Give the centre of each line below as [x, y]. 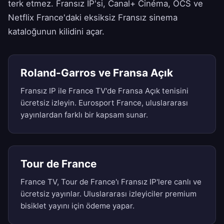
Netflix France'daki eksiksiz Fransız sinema [93, 18]
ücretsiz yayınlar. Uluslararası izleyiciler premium [108, 194]
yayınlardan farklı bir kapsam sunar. [84, 115]
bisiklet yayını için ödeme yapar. [77, 206]
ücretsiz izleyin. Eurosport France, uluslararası [104, 103]
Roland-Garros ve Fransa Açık [97, 73]
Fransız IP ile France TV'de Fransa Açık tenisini [104, 91]
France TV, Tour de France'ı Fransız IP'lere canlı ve [111, 182]
